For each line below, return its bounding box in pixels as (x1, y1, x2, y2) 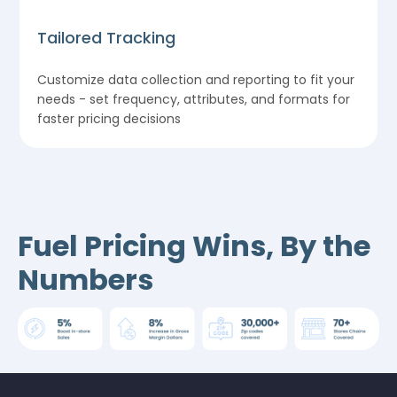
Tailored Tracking (37, 26, 176, 49)
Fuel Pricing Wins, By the (18, 225, 370, 266)
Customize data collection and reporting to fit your (37, 70, 355, 89)
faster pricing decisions (37, 109, 182, 128)
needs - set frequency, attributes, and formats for (37, 90, 351, 108)
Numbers (18, 259, 153, 300)
